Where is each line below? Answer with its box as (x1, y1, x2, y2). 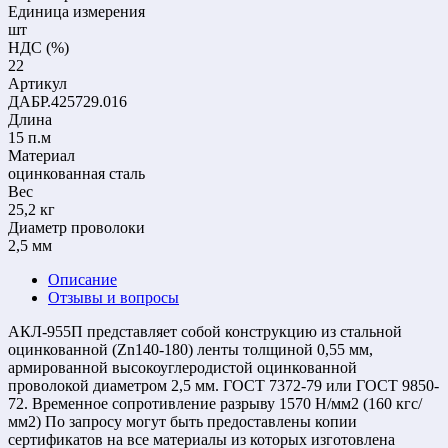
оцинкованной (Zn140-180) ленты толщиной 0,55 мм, (8, 340, 373, 358)
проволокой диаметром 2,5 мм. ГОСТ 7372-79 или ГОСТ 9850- (8, 376, 439, 394)
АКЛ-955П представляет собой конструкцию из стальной (8, 322, 402, 340)
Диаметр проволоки (8, 218, 145, 236)
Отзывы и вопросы (48, 288, 179, 306)
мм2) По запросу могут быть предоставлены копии (8, 412, 357, 430)
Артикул (8, 74, 67, 92)
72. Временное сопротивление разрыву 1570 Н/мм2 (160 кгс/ (8, 394, 422, 412)
